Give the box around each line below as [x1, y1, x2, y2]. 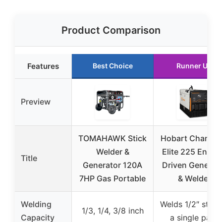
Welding [21, 199, 52, 209]
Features [27, 61, 59, 71]
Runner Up [176, 61, 212, 70]
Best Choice [92, 61, 133, 70]
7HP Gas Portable [79, 173, 146, 183]
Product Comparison [61, 24, 161, 36]
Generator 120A [83, 160, 142, 170]
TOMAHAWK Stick [78, 133, 147, 143]
